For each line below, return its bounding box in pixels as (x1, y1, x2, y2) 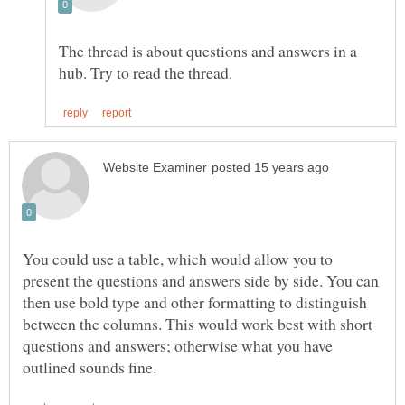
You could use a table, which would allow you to (23, 248, 333, 270)
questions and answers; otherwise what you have (23, 334, 333, 357)
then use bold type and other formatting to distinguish (23, 291, 367, 314)
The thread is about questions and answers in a (59, 39, 357, 61)
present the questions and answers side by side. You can (23, 269, 379, 292)
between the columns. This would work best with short (23, 313, 372, 335)
